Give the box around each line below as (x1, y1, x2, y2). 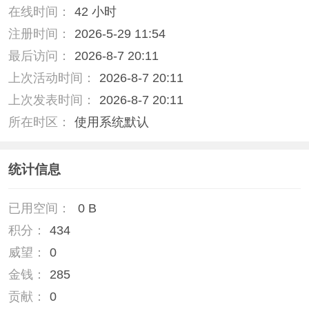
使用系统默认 (74, 115, 149, 130)
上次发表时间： (8, 93, 95, 108)
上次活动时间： (8, 71, 95, 86)
